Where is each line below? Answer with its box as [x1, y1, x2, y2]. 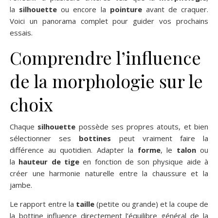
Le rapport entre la [10, 199, 76, 209]
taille [76, 199, 95, 209]
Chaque [10, 121, 38, 131]
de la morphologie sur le [10, 69, 203, 92]
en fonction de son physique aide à [79, 156, 209, 166]
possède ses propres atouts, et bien [75, 121, 209, 131]
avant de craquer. [142, 4, 208, 14]
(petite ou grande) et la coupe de [94, 199, 209, 209]
